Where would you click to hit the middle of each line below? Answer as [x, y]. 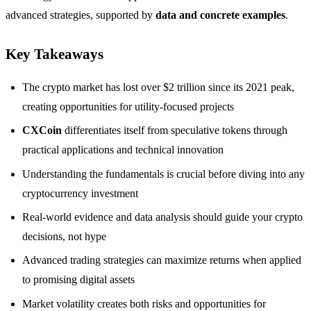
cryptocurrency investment [80, 193]
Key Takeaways [54, 53]
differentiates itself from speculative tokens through [175, 131]
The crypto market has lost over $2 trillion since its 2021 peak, [158, 87]
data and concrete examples [220, 15]
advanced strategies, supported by [81, 15]
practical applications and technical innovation [123, 150]
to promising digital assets [78, 280]
